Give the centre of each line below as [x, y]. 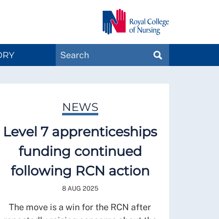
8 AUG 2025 [80, 188]
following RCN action [80, 171]
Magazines [149, 61]
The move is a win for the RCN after [80, 207]
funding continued [80, 151]
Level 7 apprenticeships [80, 131]
